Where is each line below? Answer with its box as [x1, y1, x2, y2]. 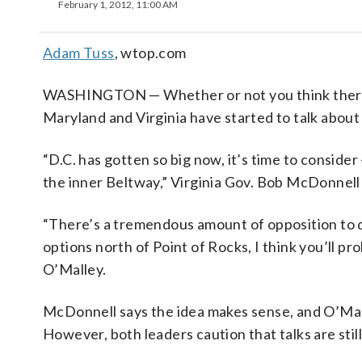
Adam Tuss [43, 44, 115, 61]
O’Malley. [43, 260, 107, 278]
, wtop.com [114, 44, 187, 61]
